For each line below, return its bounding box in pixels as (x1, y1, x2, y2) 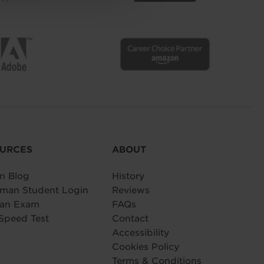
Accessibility (111, 227, 169, 238)
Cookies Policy (111, 241, 179, 252)
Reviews (111, 184, 150, 196)
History (111, 170, 144, 181)
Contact (111, 213, 148, 224)
